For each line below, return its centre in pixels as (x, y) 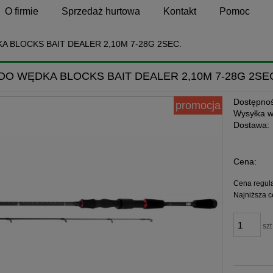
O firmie (22, 12)
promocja (198, 106)
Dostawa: (252, 125)
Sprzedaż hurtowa (101, 12)
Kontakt (180, 12)
